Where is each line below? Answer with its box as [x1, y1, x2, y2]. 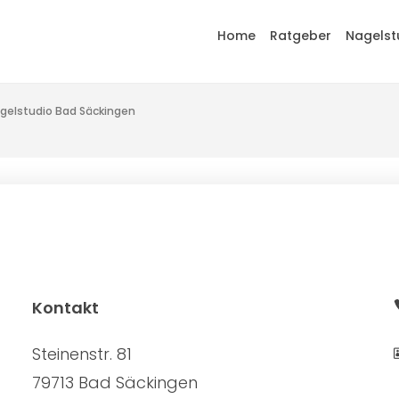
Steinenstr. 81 [31, 342, 132, 365]
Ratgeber [270, 26, 331, 45]
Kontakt [31, 296, 99, 319]
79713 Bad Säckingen [31, 370, 198, 394]
